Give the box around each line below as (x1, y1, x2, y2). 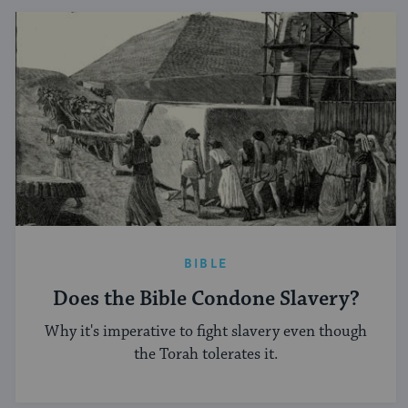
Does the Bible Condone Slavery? (52, 285, 360, 312)
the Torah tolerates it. (134, 344, 278, 365)
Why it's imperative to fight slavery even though (45, 321, 367, 342)
